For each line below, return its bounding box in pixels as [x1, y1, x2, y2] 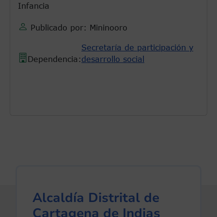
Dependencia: [28, 54, 81, 63]
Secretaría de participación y [81, 43, 193, 52]
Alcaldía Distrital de [32, 188, 159, 206]
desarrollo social [81, 54, 144, 63]
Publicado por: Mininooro [28, 23, 127, 32]
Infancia [18, 1, 49, 10]
